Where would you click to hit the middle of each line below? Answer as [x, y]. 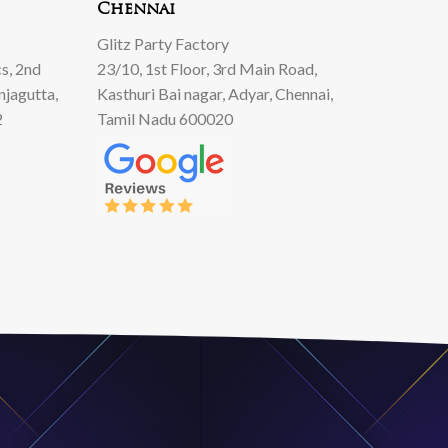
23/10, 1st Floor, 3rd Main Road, [206, 68]
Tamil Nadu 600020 [164, 118]
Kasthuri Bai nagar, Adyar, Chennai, [214, 93]
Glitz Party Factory [162, 43]
